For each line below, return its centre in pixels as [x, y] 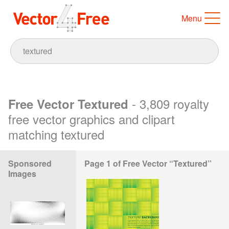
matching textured [56, 134]
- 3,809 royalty [170, 103]
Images [22, 173]
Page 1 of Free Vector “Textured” [148, 163]
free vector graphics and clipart [91, 119]
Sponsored [30, 163]
